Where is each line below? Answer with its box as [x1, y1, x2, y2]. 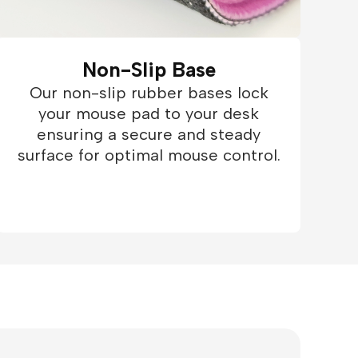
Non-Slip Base [82, 58, 216, 82]
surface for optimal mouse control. [17, 145, 280, 165]
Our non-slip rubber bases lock [29, 83, 268, 102]
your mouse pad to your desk [38, 104, 259, 123]
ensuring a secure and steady [37, 125, 261, 144]
